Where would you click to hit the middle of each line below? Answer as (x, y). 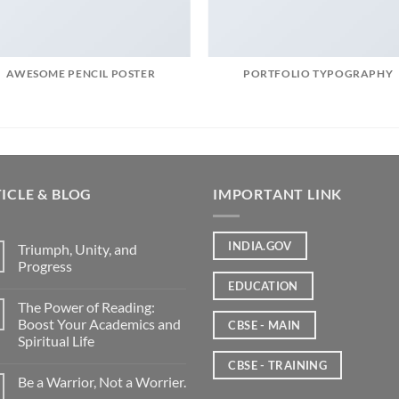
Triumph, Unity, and (77, 248)
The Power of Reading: (86, 306)
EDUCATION (263, 285)
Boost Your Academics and (99, 323)
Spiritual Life (56, 340)
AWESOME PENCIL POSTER (81, 74)
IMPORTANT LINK (278, 194)
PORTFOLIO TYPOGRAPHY (318, 74)
